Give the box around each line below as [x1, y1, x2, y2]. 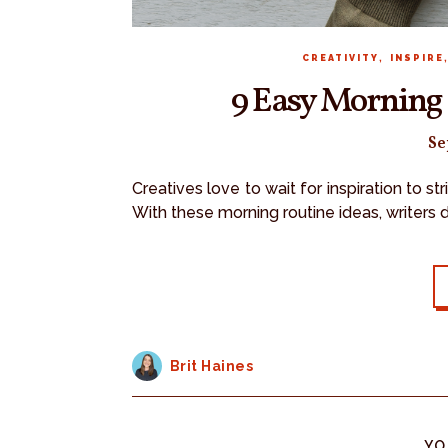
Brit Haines [169, 357, 253, 374]
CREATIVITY [301, 52, 379, 63]
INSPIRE [389, 52, 444, 63]
